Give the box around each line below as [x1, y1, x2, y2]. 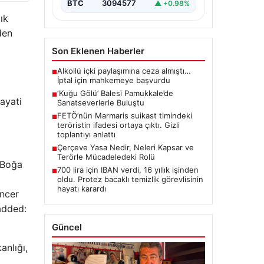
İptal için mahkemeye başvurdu [57, 75, 170, 85]
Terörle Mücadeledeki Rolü [57, 152, 155, 162]
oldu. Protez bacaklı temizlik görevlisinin [57, 174, 203, 184]
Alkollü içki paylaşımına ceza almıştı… [57, 66, 191, 76]
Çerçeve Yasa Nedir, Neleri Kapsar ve [57, 143, 194, 153]
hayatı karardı [57, 184, 106, 194]
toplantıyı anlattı [57, 130, 115, 140]
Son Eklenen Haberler [51, 45, 144, 57]
